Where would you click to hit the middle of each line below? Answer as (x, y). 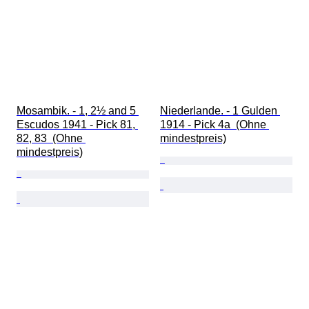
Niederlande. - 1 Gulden (220, 111)
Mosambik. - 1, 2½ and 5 (78, 111)
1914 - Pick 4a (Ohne (215, 125)
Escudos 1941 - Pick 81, (77, 125)
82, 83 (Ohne (51, 139)
